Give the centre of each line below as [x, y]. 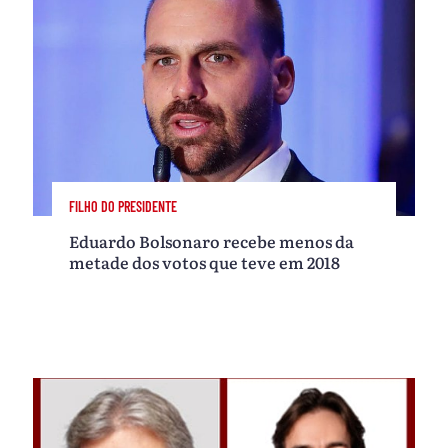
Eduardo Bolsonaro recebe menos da [212, 240]
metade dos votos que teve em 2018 [205, 261]
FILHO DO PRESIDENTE [123, 207]
